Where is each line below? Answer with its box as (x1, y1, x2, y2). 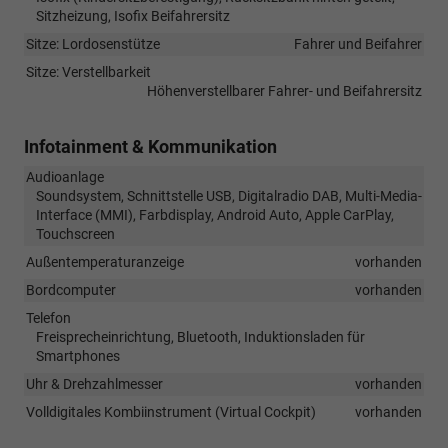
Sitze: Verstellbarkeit (26, 63, 151, 80)
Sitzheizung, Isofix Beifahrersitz (36, 7, 230, 24)
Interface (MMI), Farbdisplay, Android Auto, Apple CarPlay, (36, 206, 394, 223)
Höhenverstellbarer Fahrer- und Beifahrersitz (147, 82, 422, 99)
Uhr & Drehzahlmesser (26, 375, 163, 392)
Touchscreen (36, 225, 115, 242)
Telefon (26, 309, 71, 326)
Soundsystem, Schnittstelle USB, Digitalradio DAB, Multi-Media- (36, 187, 422, 204)
